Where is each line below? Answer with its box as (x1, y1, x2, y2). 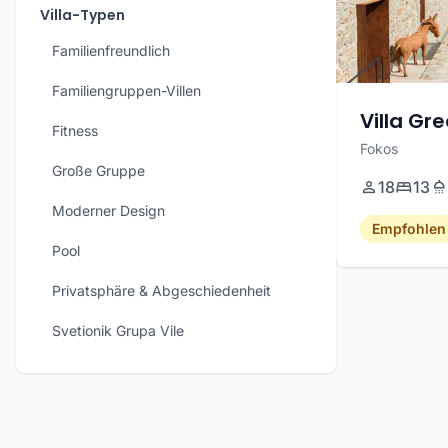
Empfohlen (372, 219, 446, 237)
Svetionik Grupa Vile (52, 322, 184, 339)
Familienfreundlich (52, 42, 170, 59)
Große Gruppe (52, 162, 145, 179)
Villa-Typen (40, 5, 125, 25)
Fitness (52, 122, 98, 139)
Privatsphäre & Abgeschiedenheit (52, 282, 271, 299)
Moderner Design (52, 202, 165, 219)
